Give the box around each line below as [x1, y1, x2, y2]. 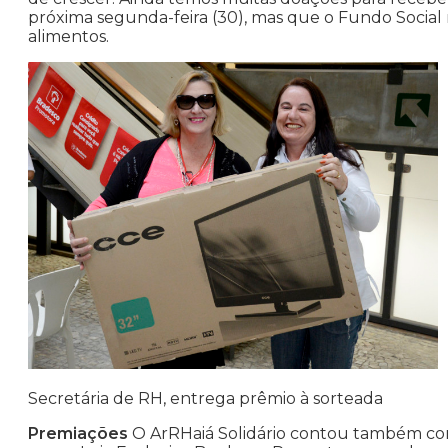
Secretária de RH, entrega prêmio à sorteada [28, 389, 383, 409]
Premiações [28, 424, 128, 444]
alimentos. [28, 27, 109, 47]
